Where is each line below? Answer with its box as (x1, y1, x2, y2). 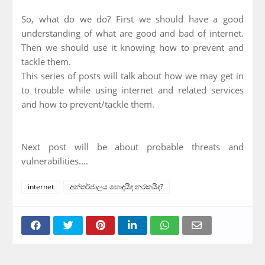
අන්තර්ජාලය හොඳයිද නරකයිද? (70, 181, 163, 192)
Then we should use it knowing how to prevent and (21, 41, 244, 53)
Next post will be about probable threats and (21, 140, 244, 153)
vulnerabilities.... (21, 154, 88, 167)
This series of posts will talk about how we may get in (21, 69, 244, 82)
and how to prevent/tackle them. (21, 98, 154, 110)
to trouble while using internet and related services (21, 83, 244, 96)
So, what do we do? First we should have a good (21, 12, 244, 25)
